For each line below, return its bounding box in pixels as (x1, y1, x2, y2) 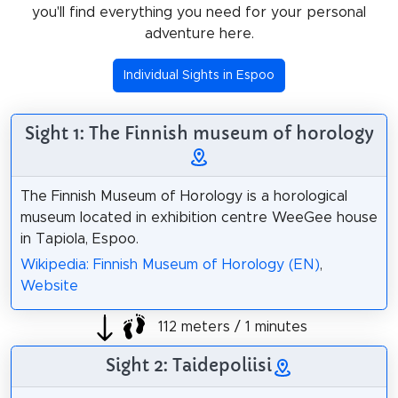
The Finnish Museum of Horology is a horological (20, 188, 347, 203)
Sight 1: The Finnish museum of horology (24, 122, 374, 144)
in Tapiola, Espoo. (20, 231, 139, 246)
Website (20, 278, 78, 293)
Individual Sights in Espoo (123, 69, 275, 83)
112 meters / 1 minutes (153, 320, 307, 335)
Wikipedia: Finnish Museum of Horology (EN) (20, 257, 320, 272)
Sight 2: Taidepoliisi (105, 354, 272, 376)
